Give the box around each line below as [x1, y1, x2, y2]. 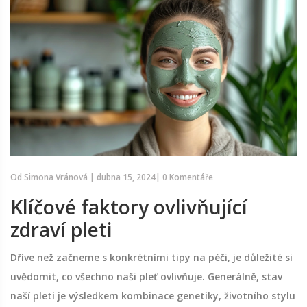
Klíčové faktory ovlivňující [10, 194, 247, 221]
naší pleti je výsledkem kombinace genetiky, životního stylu [10, 289, 295, 303]
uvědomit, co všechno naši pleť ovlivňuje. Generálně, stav [10, 270, 282, 284]
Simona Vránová [24, 171, 88, 184]
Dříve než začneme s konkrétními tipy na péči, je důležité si [10, 251, 293, 265]
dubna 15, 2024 [97, 171, 156, 184]
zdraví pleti [10, 217, 112, 243]
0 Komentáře [162, 171, 213, 184]
